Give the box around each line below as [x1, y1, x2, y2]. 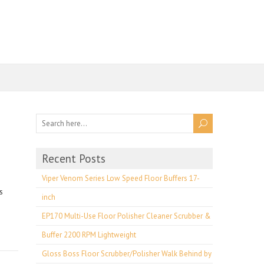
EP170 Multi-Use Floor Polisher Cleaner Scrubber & [42, 211, 211, 221]
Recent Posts [42, 151, 105, 166]
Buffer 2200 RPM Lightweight [42, 230, 136, 240]
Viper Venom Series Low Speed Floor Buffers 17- [42, 173, 200, 183]
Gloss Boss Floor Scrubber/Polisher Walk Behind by [42, 249, 212, 259]
